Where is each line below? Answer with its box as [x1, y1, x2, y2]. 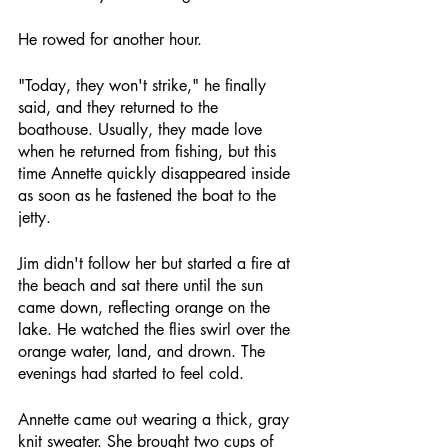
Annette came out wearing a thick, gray [18, 409, 294, 430]
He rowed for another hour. [18, 29, 202, 50]
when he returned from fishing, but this [18, 141, 281, 162]
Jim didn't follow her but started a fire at [18, 253, 295, 274]
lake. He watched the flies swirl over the [18, 319, 295, 340]
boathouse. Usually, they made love [18, 119, 267, 140]
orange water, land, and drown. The [18, 341, 270, 362]
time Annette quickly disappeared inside [18, 163, 295, 184]
